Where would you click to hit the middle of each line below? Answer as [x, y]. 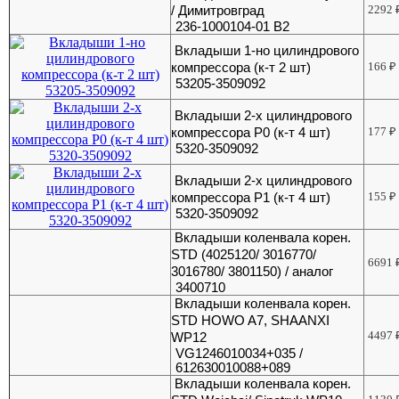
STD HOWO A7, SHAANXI [251, 320]
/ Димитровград [218, 10]
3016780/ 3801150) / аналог [252, 271]
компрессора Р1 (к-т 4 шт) [251, 197]
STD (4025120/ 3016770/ [244, 254]
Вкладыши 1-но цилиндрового [267, 50]
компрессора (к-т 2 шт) [241, 67]
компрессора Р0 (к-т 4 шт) [251, 132]
